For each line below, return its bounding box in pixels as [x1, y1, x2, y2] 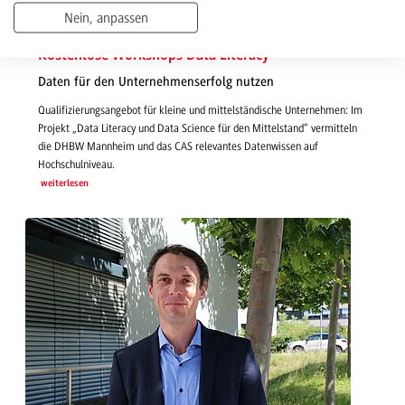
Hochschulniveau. [38, 157, 115, 171]
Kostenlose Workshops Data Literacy [38, 47, 269, 63]
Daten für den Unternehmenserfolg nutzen [38, 74, 274, 90]
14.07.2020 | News [38, 26, 123, 37]
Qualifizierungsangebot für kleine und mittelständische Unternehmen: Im [38, 103, 363, 117]
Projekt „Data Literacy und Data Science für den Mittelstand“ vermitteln [38, 121, 357, 135]
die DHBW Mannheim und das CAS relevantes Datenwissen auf [38, 139, 318, 153]
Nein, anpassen [63, 9, 148, 26]
